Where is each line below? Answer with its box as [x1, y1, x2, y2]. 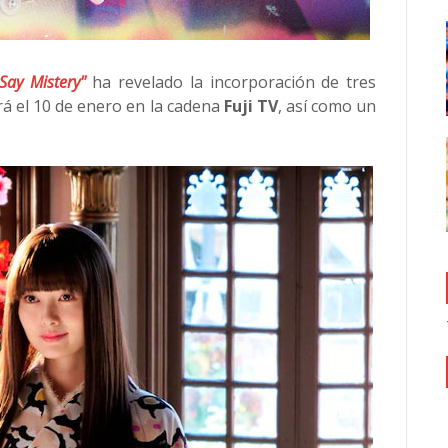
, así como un [277, 95, 377, 117]
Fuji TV [223, 95, 278, 117]
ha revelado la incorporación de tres [85, 71, 377, 93]
